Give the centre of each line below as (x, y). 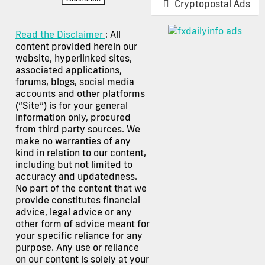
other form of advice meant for (83, 224)
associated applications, (69, 70)
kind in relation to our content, (81, 153)
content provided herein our (76, 46)
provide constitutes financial (78, 200)
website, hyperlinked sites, (74, 58)
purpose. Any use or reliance (77, 248)
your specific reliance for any (79, 236)
